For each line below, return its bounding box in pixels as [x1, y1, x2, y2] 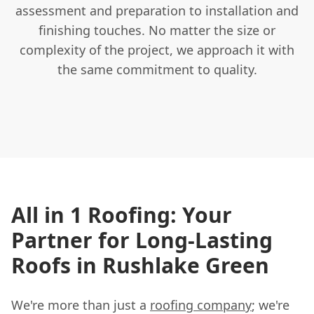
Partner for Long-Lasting [11, 225, 273, 254]
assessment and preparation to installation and [15, 1, 299, 19]
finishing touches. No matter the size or [39, 21, 275, 39]
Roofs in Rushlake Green [11, 250, 269, 280]
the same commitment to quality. [57, 60, 257, 78]
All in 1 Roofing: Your [11, 200, 232, 229]
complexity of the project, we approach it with [20, 41, 294, 58]
